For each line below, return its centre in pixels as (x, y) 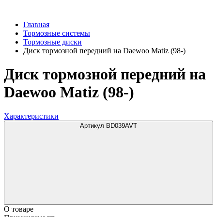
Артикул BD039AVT (108, 125)
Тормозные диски (53, 42)
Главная (36, 24)
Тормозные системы (57, 33)
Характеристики (31, 116)
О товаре (19, 209)
